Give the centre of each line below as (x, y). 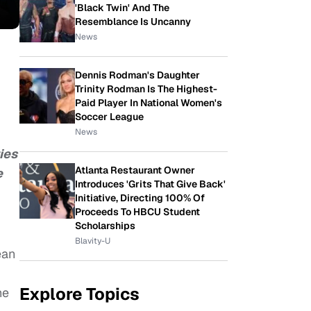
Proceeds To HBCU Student (137, 212)
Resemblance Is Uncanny (133, 22)
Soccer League (109, 117)
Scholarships (105, 226)
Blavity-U (93, 241)
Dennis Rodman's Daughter (137, 75)
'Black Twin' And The (122, 8)
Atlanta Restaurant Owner (135, 170)
